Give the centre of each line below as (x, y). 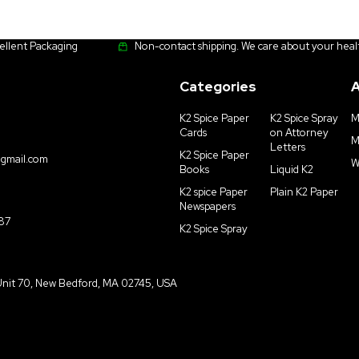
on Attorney (300, 133)
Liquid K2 (292, 170)
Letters (288, 147)
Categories (218, 87)
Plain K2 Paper (305, 192)
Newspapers (208, 207)
